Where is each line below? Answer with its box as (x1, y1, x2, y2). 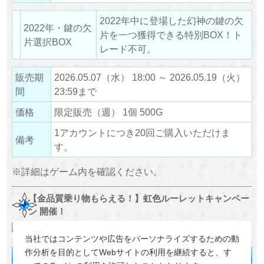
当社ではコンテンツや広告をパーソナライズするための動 (24, 234, 239, 244)
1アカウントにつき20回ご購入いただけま (54, 127, 230, 138)
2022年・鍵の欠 (23, 22, 92, 33)
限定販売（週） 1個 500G (54, 107, 163, 118)
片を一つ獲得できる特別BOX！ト (99, 29, 242, 40)
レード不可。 (99, 43, 156, 54)
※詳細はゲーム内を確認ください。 (11, 166, 163, 177)
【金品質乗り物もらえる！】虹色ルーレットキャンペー (28, 193, 250, 203)
